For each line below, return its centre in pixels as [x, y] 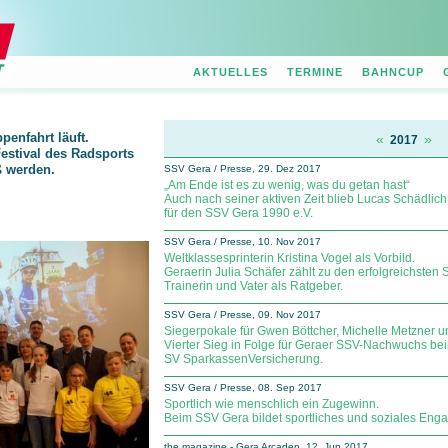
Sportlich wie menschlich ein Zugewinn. [271, 404]
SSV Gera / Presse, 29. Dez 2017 [242, 168]
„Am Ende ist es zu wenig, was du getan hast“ [287, 185]
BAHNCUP [393, 72]
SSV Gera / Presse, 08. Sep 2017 [243, 387]
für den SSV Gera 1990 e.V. [238, 213]
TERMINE [315, 72]
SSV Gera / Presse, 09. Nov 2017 [242, 314]
